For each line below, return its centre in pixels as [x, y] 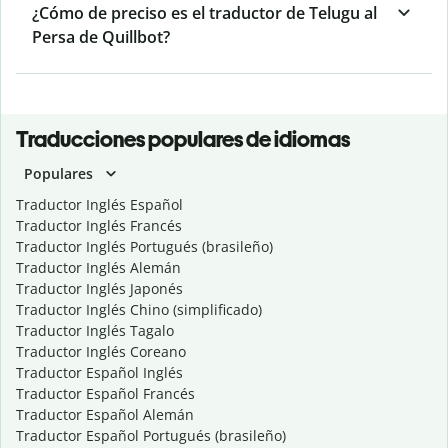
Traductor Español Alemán [105, 415]
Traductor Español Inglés [99, 373]
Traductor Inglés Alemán [98, 268]
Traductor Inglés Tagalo [95, 331]
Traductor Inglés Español [99, 205]
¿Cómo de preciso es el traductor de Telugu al [204, 13]
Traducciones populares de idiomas [183, 140]
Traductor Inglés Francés [99, 226]
